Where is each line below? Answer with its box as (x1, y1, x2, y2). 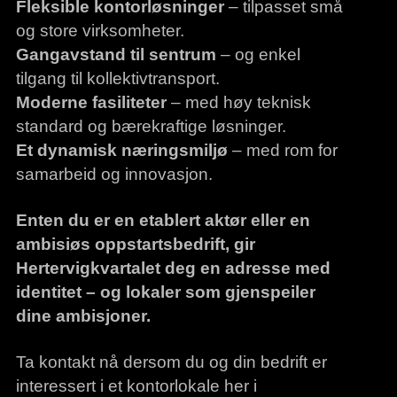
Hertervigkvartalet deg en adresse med (15, 258, 331, 278)
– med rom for (227, 140, 338, 160)
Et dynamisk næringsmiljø (15, 140, 228, 160)
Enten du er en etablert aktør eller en (15, 210, 310, 230)
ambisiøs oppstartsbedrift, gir (15, 234, 255, 254)
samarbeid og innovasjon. (15, 164, 213, 184)
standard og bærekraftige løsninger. (15, 116, 286, 136)
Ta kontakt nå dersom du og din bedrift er (15, 352, 327, 372)
